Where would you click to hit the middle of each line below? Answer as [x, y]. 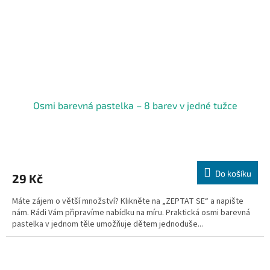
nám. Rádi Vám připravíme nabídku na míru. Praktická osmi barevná [131, 212]
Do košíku [233, 173]
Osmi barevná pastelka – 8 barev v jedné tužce [135, 105]
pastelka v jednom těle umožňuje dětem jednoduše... [108, 224]
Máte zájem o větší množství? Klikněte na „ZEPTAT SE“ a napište [128, 201]
